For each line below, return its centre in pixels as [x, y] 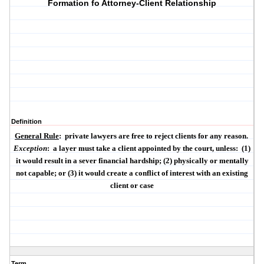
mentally [234, 161]
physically [191, 161]
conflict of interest [165, 173]
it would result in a [47, 161]
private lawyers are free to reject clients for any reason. [156, 136]
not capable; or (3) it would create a [76, 173]
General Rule [37, 136]
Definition [27, 122]
